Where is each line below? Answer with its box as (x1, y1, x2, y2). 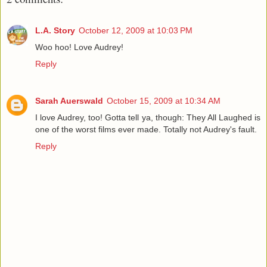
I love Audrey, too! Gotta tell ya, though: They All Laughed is (35, 112, 260, 122)
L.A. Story (35, 25, 75, 35)
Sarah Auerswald (35, 95, 103, 105)
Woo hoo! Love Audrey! (35, 42, 123, 52)
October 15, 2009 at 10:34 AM (107, 95, 221, 105)
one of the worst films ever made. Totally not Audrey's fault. (35, 124, 257, 134)
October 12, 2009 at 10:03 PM (79, 25, 193, 35)
